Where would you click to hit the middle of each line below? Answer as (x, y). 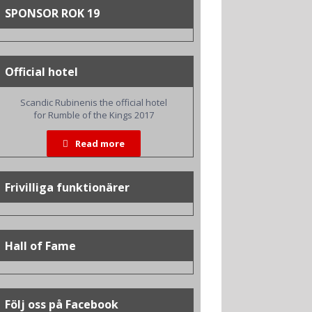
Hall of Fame (40, 246)
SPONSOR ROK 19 (52, 13)
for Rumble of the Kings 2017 (93, 115)
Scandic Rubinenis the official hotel (93, 102)
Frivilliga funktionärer (67, 187)
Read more (100, 143)
